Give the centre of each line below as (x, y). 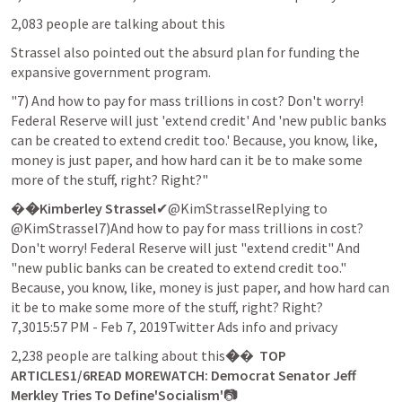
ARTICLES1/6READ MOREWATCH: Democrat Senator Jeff (184, 375)
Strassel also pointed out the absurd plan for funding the (185, 52)
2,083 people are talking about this (118, 23)
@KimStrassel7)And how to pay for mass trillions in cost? (187, 227)
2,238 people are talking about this (118, 355)
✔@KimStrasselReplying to (242, 208)
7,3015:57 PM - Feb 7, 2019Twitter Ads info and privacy (174, 326)
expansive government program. (111, 71)
